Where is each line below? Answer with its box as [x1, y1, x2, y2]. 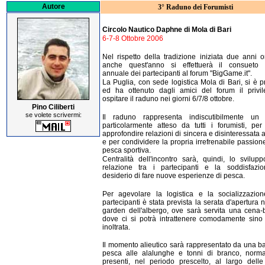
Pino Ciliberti [32, 102, 75, 111]
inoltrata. [102, 222, 130, 231]
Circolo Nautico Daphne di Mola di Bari [102, 25, 231, 34]
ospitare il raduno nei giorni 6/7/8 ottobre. [102, 94, 234, 103]
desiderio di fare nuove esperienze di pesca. [102, 171, 245, 180]
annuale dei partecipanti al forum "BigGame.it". [102, 69, 252, 77]
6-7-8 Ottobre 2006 [102, 34, 163, 43]
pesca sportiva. [102, 146, 151, 154]
